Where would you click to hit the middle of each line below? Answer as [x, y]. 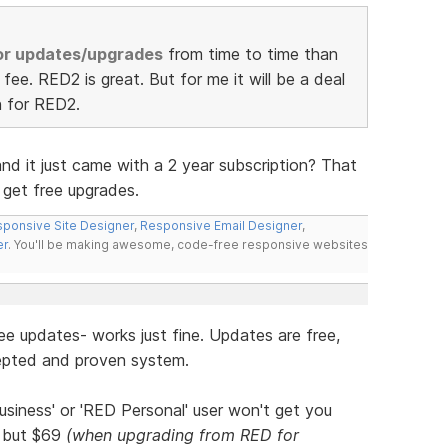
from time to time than [250, 53]
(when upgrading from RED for [182, 434]
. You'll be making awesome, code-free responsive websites [187, 244]
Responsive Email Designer [220, 225]
